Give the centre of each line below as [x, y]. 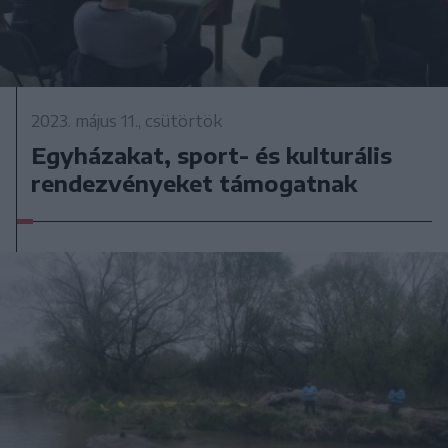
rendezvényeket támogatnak [194, 182]
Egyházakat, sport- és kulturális [212, 154]
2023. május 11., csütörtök [127, 120]
